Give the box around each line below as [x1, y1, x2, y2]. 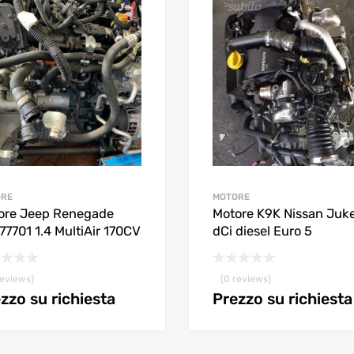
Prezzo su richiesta [213, 290, 352, 309]
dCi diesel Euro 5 [213, 224, 312, 239]
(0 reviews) [220, 273, 271, 285]
